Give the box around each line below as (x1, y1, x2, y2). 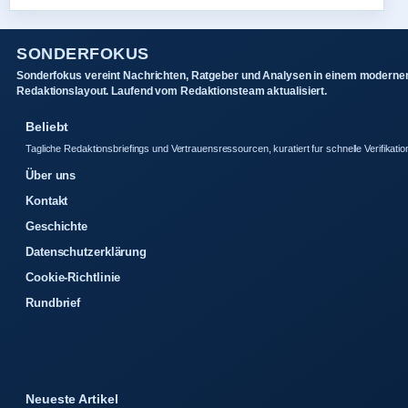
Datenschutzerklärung (25, 245, 147, 260)
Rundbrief (25, 296, 81, 311)
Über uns (25, 168, 76, 183)
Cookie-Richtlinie (25, 270, 121, 285)
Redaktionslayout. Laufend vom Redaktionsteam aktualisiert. (16, 85, 328, 98)
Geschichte (25, 219, 87, 234)
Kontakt (25, 194, 68, 209)
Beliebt (25, 119, 69, 135)
